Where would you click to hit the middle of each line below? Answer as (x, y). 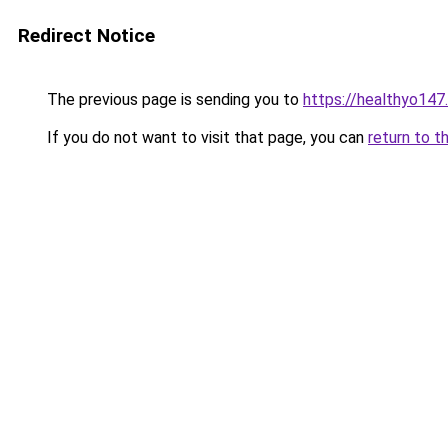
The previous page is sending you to (173, 99)
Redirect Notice (86, 35)
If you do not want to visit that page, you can (205, 137)
